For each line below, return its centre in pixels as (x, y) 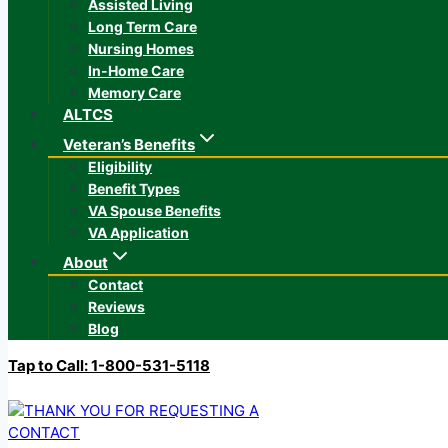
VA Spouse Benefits (154, 210)
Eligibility (120, 166)
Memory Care (134, 92)
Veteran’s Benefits (129, 144)
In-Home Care (136, 70)
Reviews (116, 306)
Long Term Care (142, 26)
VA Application (138, 232)
